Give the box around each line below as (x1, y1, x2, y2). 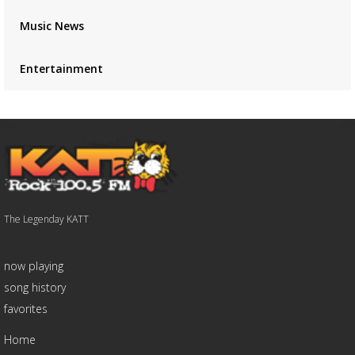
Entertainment (19, 61, 103, 76)
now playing (3, 258, 63, 274)
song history (3, 280, 66, 296)
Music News (19, 18, 84, 33)
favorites (3, 301, 48, 317)
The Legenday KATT (3, 212, 89, 227)
